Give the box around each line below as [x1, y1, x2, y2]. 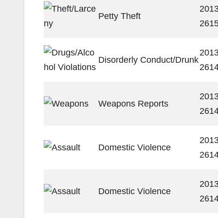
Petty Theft [98, 11, 141, 21]
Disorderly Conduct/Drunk [98, 55, 199, 65]
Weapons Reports [98, 99, 168, 109]
